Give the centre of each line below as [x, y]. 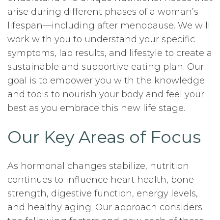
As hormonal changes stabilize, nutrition [98, 166]
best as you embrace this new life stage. [96, 108]
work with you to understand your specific [101, 39]
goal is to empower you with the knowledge [106, 81]
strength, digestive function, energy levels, [103, 193]
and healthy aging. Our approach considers [105, 207]
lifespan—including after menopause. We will [109, 26]
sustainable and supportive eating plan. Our [106, 67]
